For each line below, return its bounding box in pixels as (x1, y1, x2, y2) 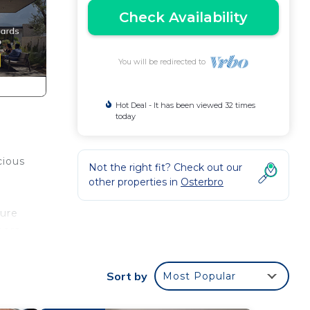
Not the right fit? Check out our (89, 161, 242, 174)
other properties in (89, 176, 181, 188)
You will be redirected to (118, 57, 210, 66)
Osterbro (181, 176, 224, 188)
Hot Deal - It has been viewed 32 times (115, 100, 255, 110)
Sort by (107, 269, 147, 283)
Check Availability (119, 9, 248, 26)
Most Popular (163, 270, 236, 282)
